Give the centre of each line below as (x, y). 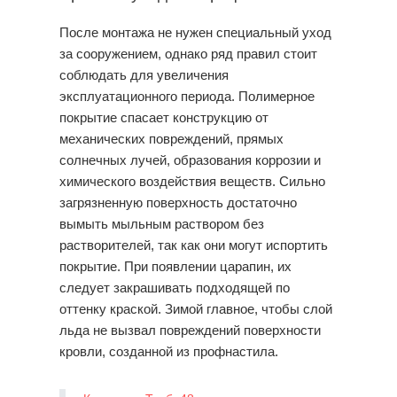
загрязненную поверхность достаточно (178, 203)
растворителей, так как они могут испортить (193, 245)
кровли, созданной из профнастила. (168, 352)
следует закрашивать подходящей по (174, 288)
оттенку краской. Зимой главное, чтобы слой (195, 309)
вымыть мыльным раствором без (161, 224)
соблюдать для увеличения (144, 75)
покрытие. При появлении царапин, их (175, 267)
